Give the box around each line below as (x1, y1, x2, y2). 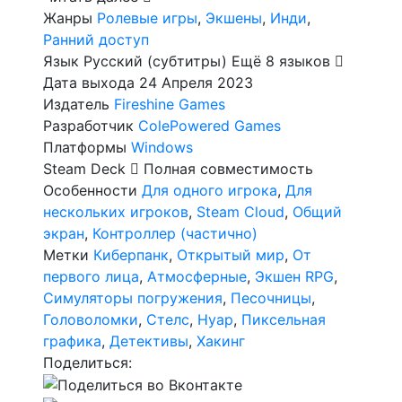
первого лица (43, 267, 139, 285)
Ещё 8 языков (232, 51, 335, 70)
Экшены (205, 8, 262, 27)
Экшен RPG (255, 267, 334, 285)
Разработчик (43, 116, 134, 135)
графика (43, 331, 101, 350)
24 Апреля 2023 (139, 73, 253, 92)
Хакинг (197, 331, 245, 350)
